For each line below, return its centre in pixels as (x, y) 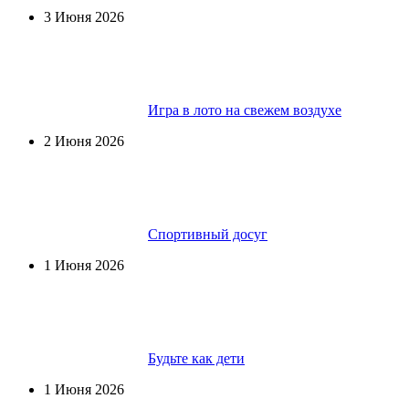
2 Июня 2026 (84, 141)
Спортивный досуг (208, 234)
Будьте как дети (196, 358)
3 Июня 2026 (84, 16)
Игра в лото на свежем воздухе (245, 110)
